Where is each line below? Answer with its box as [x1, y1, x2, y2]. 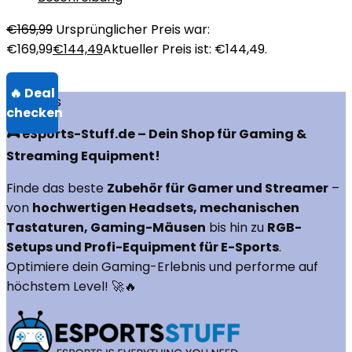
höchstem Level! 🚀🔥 [6, 277, 137, 295]
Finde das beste [6, 179, 107, 197]
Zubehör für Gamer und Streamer [107, 179, 328, 197]
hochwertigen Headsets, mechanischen [32, 199, 299, 217]
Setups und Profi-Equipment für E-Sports [6, 238, 279, 256]
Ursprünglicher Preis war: [56, 20, 210, 38]
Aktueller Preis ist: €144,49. [103, 40, 267, 58]
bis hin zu [206, 218, 267, 236]
